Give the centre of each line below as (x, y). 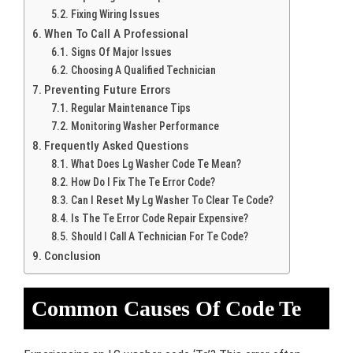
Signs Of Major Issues (121, 52)
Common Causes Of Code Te (166, 308)
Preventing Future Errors (108, 90)
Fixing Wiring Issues (115, 14)
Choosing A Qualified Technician (143, 70)
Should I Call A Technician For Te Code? (159, 236)
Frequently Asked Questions (117, 146)
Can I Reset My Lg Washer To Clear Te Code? (172, 200)
